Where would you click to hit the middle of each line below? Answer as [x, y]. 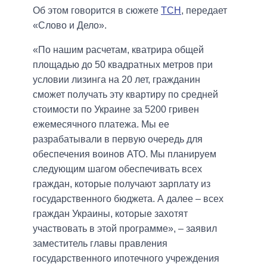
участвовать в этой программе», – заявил [125, 228]
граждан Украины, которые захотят [110, 213]
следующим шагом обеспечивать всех [117, 169]
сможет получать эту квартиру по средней [125, 94]
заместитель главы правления [100, 243]
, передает [204, 10]
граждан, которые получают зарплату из [122, 184]
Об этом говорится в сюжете [97, 10]
